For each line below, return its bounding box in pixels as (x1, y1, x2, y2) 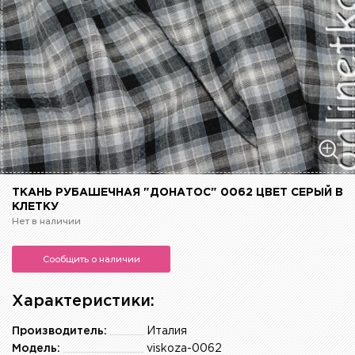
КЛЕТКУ (12, 202, 59, 212)
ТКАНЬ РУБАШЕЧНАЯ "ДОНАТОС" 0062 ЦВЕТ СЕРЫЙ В (12, 188, 343, 198)
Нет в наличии (12, 216, 81, 227)
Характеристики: (12, 294, 155, 309)
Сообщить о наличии (42, 254, 140, 265)
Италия (147, 326, 187, 337)
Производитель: (12, 326, 107, 337)
